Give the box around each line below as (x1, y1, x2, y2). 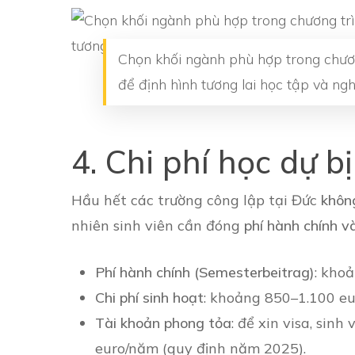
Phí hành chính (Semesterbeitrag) (95, 263, 315, 281)
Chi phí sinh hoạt (95, 288, 204, 307)
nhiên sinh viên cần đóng (71, 216, 244, 235)
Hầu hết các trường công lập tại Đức (71, 191, 321, 209)
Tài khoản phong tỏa (95, 314, 231, 332)
